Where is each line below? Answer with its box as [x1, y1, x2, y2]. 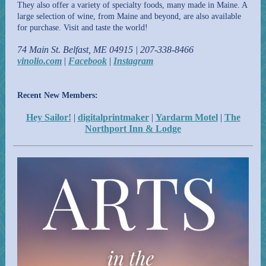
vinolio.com [17, 56, 62, 66]
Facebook [68, 56, 107, 66]
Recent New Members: [17, 91, 98, 100]
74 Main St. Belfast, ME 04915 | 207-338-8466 [17, 45, 194, 55]
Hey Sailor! [26, 112, 71, 122]
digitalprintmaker [77, 112, 149, 122]
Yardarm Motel [155, 112, 218, 122]
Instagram [113, 56, 153, 66]
